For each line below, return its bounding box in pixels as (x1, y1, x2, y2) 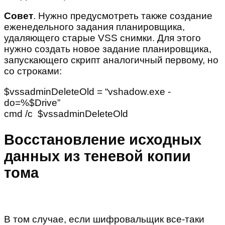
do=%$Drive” (4, 97, 60, 108)
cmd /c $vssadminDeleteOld (4, 108, 128, 120)
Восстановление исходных (4, 132, 201, 148)
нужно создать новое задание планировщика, (4, 44, 211, 55)
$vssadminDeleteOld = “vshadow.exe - (4, 86, 171, 97)
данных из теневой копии (4, 148, 191, 165)
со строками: (4, 66, 62, 77)
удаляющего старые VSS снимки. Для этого (4, 33, 201, 44)
